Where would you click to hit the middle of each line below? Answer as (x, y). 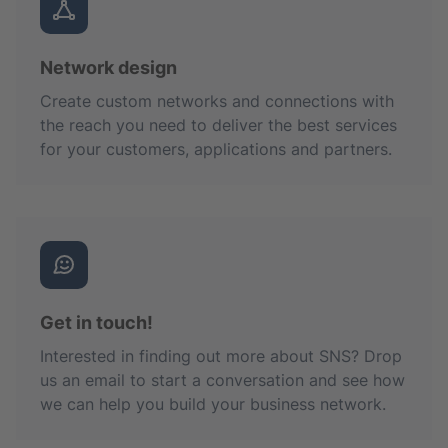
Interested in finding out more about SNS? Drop (221, 355)
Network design (108, 67)
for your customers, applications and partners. (216, 148)
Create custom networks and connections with (217, 100)
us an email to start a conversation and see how (222, 379)
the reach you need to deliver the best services (218, 124)
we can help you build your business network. (213, 403)
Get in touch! (96, 322)
